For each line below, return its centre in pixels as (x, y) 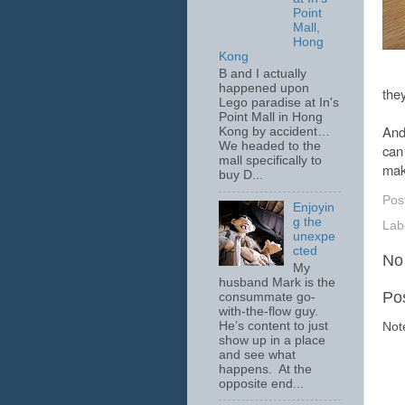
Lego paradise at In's (279, 103)
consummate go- (267, 297)
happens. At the (265, 369)
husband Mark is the (277, 282)
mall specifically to (270, 161)
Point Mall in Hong (271, 118)
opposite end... (261, 383)
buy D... (241, 175)
